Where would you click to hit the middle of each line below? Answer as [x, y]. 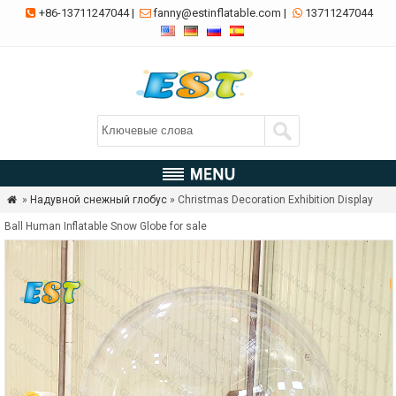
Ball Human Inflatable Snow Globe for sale [106, 226]
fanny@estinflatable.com [217, 13]
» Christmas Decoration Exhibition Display [271, 200]
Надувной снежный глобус [98, 200]
